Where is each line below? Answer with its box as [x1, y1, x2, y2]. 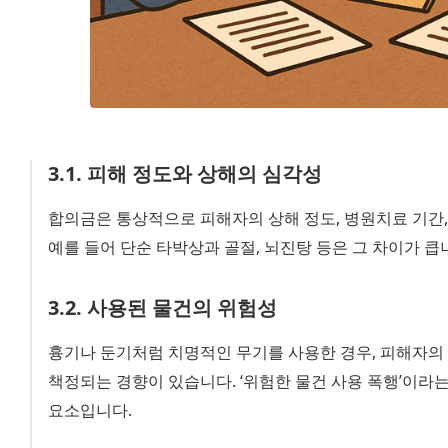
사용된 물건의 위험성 [87, 294, 277, 322]
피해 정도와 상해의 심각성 [87, 160, 322, 188]
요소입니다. [48, 399, 132, 422]
